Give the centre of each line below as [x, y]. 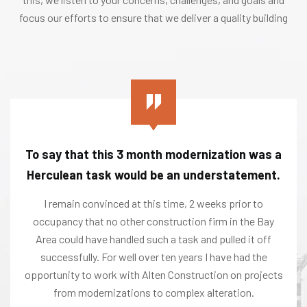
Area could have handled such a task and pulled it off [153, 238]
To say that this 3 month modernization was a [153, 154]
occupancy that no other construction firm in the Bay [153, 221]
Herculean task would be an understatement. [153, 174]
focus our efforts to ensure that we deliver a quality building [153, 17]
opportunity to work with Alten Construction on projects [153, 274]
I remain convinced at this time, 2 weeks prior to [153, 203]
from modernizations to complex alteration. [153, 292]
